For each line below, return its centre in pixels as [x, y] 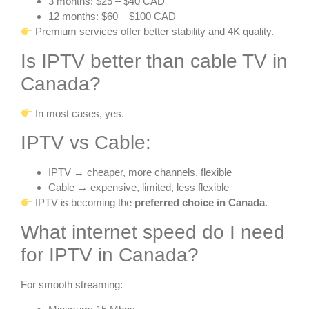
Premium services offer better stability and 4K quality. [153, 32]
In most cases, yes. [79, 113]
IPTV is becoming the [84, 203]
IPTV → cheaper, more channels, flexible [140, 172]
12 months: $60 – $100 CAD [112, 17]
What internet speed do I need [153, 232]
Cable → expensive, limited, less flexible [139, 188]
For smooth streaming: [72, 284]
